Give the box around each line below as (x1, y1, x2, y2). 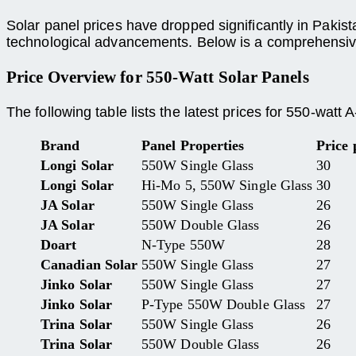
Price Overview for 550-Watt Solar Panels (6, 68, 309, 87)
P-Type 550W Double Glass (141, 296, 306, 313)
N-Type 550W (141, 237, 225, 253)
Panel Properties (141, 137, 245, 154)
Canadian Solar (41, 257, 138, 273)
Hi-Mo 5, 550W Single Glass (141, 177, 313, 194)
